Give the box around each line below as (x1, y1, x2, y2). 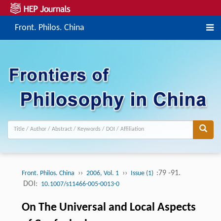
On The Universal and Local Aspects (21, 201, 196, 214)
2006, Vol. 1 (86, 169, 119, 177)
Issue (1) (130, 169, 155, 177)
